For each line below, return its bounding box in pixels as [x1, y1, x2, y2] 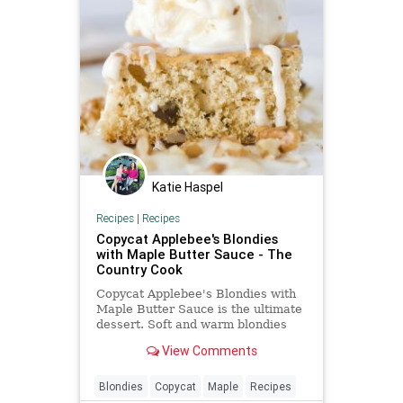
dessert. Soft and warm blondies [95, 317, 287, 331]
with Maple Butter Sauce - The [95, 245, 292, 263]
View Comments [158, 342, 257, 359]
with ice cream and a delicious [95, 332, 274, 346]
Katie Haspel [152, 179, 223, 196]
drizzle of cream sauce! [95, 347, 234, 362]
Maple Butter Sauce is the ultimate [95, 301, 302, 316]
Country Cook [95, 260, 183, 278]
